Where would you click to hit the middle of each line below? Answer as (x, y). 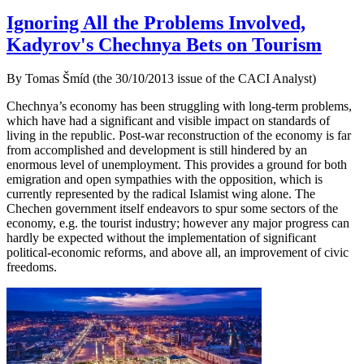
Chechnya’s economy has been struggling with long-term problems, (179, 106)
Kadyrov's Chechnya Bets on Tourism (164, 44)
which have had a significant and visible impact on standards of (168, 121)
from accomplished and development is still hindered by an (157, 150)
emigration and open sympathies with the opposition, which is (165, 180)
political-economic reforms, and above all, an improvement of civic (178, 253)
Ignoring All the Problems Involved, (156, 22)
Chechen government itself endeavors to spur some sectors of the (172, 209)
